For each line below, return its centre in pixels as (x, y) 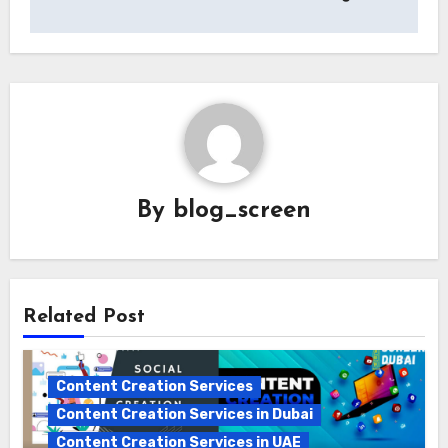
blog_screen (242, 210)
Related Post (83, 317)
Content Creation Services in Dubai (184, 415)
